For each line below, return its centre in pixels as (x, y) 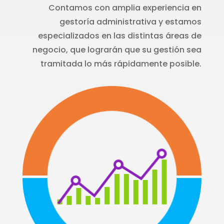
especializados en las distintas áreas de (120, 35)
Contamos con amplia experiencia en (125, 7)
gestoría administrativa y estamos (131, 21)
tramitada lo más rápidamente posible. (121, 63)
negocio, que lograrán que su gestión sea (117, 49)
